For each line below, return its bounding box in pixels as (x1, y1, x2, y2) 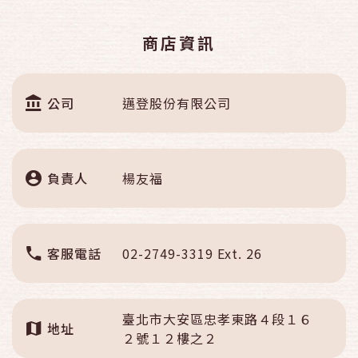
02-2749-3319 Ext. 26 (122, 244, 262, 263)
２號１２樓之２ (122, 328, 217, 348)
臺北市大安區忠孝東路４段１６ (122, 309, 312, 328)
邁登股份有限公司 (122, 93, 231, 113)
